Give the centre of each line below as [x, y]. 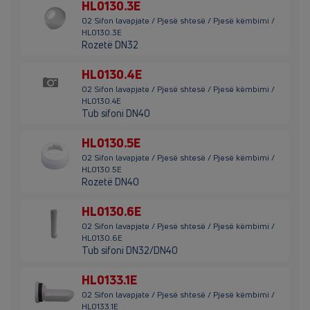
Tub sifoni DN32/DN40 [130, 250]
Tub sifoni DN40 [116, 113]
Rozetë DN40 [110, 182]
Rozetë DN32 [110, 45]
